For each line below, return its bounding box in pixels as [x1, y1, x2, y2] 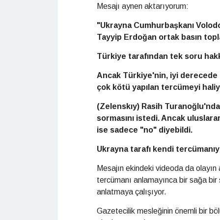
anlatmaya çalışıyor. [97, 188, 166, 196]
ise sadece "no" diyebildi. [97, 126, 192, 134]
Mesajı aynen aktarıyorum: [97, 2, 189, 10]
